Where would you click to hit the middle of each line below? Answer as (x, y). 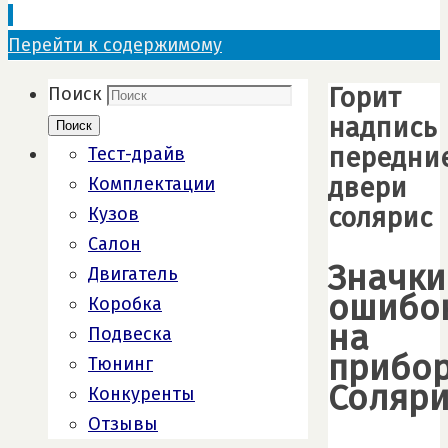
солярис (380, 218)
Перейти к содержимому (115, 45)
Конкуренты (141, 394)
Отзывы (123, 424)
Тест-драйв (136, 154)
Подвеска (130, 334)
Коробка (125, 304)
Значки (387, 277)
